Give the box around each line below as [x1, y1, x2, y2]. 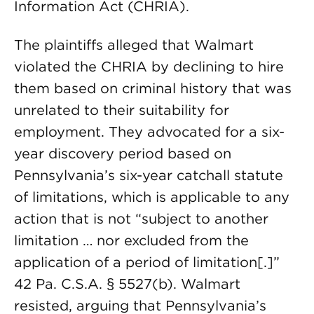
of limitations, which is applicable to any [14, 189, 289, 205]
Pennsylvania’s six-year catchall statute [14, 167, 283, 184]
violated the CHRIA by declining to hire [14, 58, 284, 75]
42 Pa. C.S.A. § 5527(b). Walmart [14, 275, 240, 292]
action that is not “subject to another [14, 210, 268, 227]
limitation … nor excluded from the [14, 232, 249, 249]
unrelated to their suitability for [14, 102, 229, 118]
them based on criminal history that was [14, 80, 292, 97]
